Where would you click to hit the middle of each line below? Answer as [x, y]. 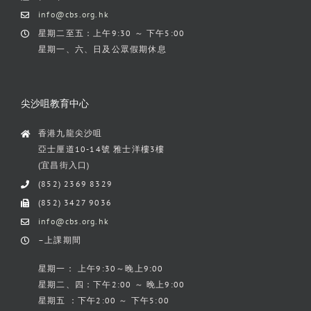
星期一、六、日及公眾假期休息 [102, 49]
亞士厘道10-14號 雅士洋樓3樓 [102, 149]
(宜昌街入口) [64, 165]
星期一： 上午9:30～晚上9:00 [101, 268]
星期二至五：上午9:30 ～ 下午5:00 [112, 33]
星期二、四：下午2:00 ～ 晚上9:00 [112, 284]
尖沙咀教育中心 [55, 103]
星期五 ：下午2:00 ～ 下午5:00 [104, 300]
